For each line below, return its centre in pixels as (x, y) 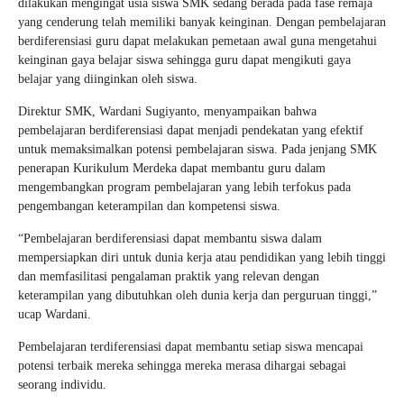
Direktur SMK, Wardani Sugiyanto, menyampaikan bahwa (167, 111)
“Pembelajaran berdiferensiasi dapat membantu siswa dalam (170, 238)
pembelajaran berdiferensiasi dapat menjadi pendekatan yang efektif (191, 130)
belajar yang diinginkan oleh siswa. (108, 78)
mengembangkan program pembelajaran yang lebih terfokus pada (184, 187)
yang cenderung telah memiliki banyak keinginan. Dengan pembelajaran (202, 22)
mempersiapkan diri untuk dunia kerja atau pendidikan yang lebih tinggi (202, 257)
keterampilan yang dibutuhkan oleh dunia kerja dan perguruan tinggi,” (197, 295)
